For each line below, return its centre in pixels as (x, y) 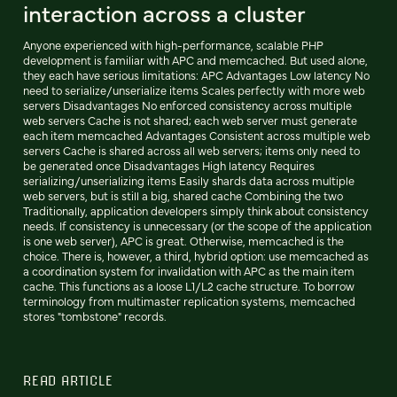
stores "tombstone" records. (95, 315)
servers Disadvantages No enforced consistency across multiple (187, 105)
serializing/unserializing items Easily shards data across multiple (189, 180)
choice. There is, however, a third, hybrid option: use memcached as (196, 255)
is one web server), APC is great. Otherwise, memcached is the (183, 240)
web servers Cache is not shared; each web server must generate (190, 120)
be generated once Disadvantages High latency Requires (169, 165)
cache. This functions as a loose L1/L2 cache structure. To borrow (189, 285)
